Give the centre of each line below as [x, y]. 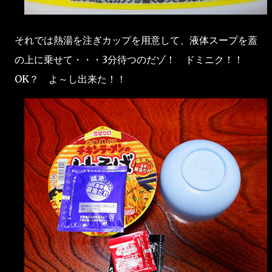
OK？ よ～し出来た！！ [70, 79]
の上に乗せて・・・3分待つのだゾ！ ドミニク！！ [134, 59]
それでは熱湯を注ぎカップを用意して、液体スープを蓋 [136, 40]
